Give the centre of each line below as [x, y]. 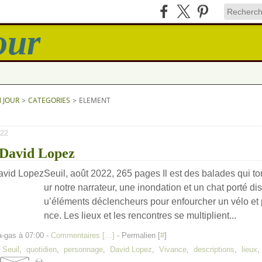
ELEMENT [95, 100]
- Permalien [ [137, 235]
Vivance [173, 249]
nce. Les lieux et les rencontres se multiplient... [140, 216]
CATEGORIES [49, 100]
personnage [83, 249]
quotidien [42, 249]
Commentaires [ [78, 235]
